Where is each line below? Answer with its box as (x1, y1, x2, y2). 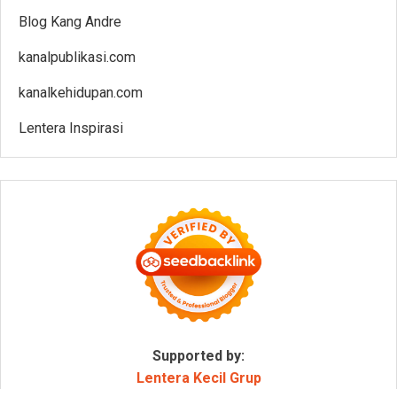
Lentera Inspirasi (19, 119, 123, 136)
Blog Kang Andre (19, 12, 121, 30)
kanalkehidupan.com (19, 83, 143, 101)
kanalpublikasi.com (19, 48, 136, 66)
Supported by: (152, 346, 245, 364)
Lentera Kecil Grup (136, 369, 261, 386)
